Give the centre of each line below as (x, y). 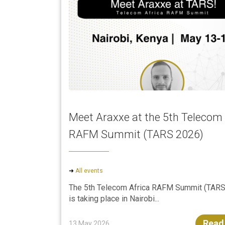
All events (89, 171)
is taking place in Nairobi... (114, 199)
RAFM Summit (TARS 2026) (136, 134)
